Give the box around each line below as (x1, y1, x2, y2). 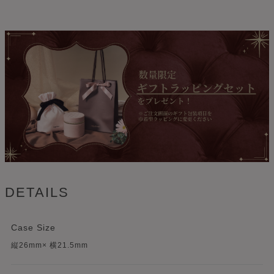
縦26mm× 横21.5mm (11, 240, 88, 250)
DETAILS (5, 184, 70, 200)
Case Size (11, 222, 56, 232)
